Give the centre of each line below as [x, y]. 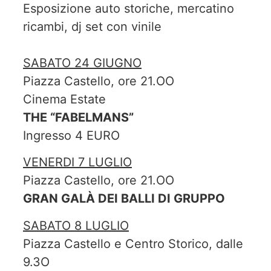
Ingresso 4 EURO [71, 135]
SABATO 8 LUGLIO [76, 225]
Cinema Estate [64, 99]
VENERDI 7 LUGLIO [77, 162]
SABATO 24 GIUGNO [82, 63]
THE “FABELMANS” [78, 117]
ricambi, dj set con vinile [92, 26]
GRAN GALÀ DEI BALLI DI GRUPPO [124, 199]
